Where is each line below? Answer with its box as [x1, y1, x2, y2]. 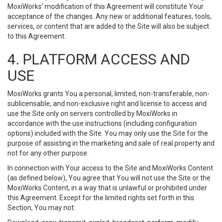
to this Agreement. [7, 32, 66, 40]
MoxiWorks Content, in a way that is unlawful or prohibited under [7, 184, 207, 192]
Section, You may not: [7, 204, 75, 212]
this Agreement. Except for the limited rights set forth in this [7, 194, 194, 202]
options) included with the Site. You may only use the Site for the [7, 129, 208, 137]
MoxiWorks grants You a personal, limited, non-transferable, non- [7, 90, 210, 98]
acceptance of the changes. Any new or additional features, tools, [7, 12, 212, 20]
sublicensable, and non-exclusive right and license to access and [7, 100, 207, 108]
